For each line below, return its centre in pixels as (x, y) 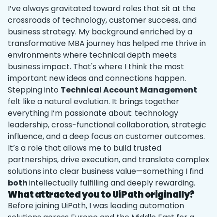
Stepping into (34, 90)
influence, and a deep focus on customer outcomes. (106, 136)
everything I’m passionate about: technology (93, 113)
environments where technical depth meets (92, 55)
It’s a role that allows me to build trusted (85, 148)
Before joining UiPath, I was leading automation (96, 206)
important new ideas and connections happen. (97, 78)
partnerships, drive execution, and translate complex (108, 160)
